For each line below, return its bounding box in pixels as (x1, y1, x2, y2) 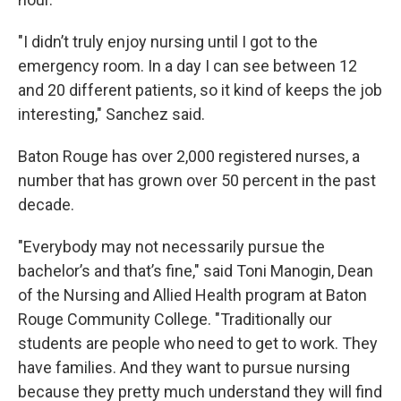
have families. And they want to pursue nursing (18, 358, 350, 378)
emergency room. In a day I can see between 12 (18, 56, 357, 76)
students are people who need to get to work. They (18, 334, 378, 354)
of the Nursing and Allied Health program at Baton (18, 286, 367, 305)
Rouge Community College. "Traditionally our (18, 310, 332, 329)
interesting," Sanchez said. (18, 105, 209, 124)
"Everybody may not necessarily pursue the (18, 237, 325, 257)
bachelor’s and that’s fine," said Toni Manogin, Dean (18, 261, 373, 281)
